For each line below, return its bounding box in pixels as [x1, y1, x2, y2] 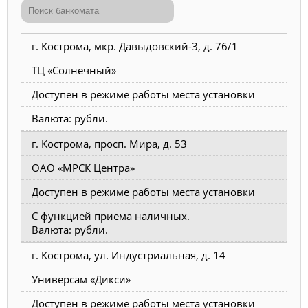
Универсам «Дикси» [32, 272, 131, 286]
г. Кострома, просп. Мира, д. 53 [32, 136, 187, 151]
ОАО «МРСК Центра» [32, 160, 135, 175]
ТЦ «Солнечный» [32, 63, 116, 77]
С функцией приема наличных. [32, 208, 190, 223]
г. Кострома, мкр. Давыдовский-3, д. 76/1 [32, 38, 238, 53]
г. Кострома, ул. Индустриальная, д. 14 [32, 247, 225, 262]
